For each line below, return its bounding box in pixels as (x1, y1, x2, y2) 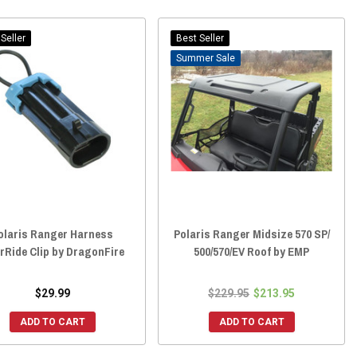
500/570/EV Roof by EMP (194, 242, 310, 260)
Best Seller (176, 33, 225, 44)
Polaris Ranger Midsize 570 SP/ (173, 225, 330, 242)
